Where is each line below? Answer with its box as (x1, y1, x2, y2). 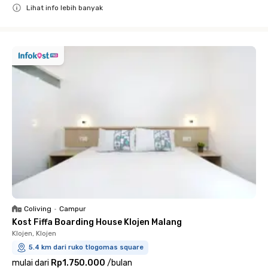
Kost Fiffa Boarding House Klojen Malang (12, 217, 182, 227)
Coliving (24, 204, 51, 213)
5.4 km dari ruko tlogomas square (29, 243, 144, 251)
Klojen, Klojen (12, 229, 56, 237)
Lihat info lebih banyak (26, 3, 103, 12)
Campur (59, 204, 86, 213)
